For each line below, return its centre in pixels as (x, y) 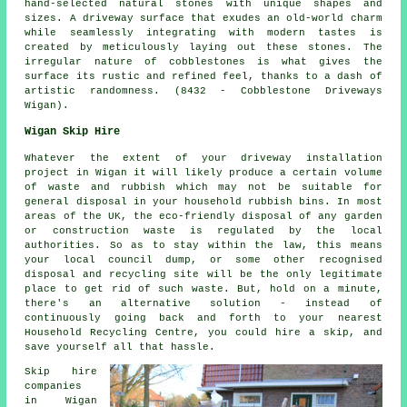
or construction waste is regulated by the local (203, 230)
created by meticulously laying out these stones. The (203, 47)
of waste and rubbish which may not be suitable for (203, 187)
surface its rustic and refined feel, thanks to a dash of (203, 76)
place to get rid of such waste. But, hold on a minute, (203, 288)
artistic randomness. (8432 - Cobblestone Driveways (203, 90)
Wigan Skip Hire (73, 131)
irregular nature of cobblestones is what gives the (203, 61)
